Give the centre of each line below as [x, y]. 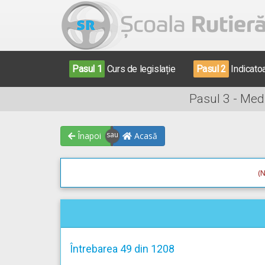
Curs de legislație [140, 69]
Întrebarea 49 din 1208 [122, 249]
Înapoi [88, 136]
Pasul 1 [87, 69]
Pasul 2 [211, 69]
